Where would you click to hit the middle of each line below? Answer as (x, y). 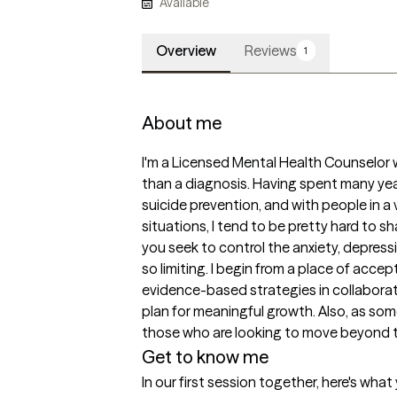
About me (182, 123)
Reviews (271, 51)
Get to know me (205, 357)
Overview (186, 51)
